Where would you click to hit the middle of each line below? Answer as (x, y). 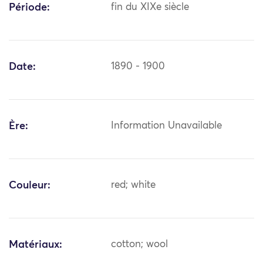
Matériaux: (36, 245)
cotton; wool (140, 245)
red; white (134, 186)
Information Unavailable (167, 126)
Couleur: (30, 186)
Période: (29, 8)
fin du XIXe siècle (150, 8)
